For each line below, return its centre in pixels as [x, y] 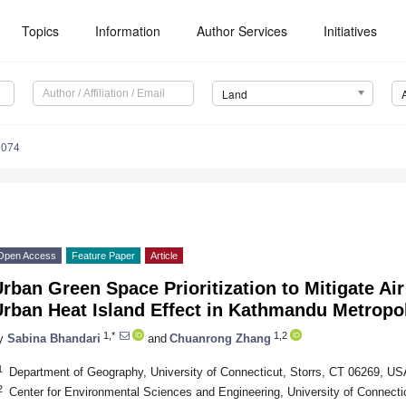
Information [128, 31]
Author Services [242, 31]
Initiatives [351, 31]
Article [164, 256]
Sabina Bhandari [54, 338]
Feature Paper [103, 256]
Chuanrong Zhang [220, 338]
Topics [41, 31]
